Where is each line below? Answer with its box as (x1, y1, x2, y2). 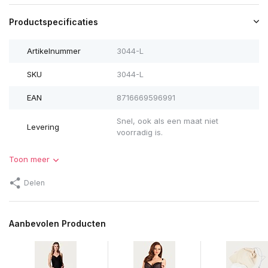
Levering (27, 121, 59, 132)
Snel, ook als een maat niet (116, 116, 218, 126)
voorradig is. (116, 127, 163, 138)
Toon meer (9, 154, 50, 165)
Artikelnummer (27, 46, 81, 56)
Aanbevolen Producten (9, 218, 106, 229)
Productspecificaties (9, 17, 98, 28)
